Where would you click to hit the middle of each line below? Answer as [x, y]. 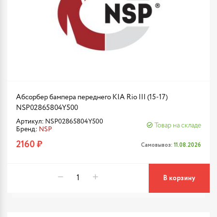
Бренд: [27, 129]
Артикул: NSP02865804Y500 [60, 122]
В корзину [179, 178]
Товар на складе [178, 125]
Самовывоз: [157, 145]
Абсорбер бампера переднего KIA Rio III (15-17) [92, 97]
